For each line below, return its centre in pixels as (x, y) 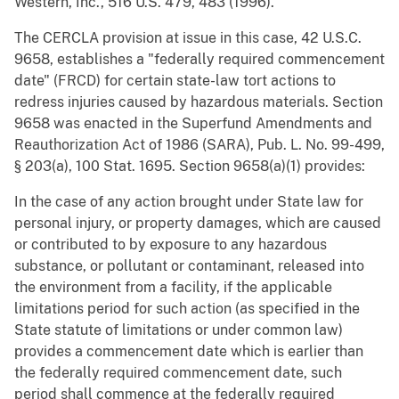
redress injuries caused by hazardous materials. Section (199, 102)
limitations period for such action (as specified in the (187, 309)
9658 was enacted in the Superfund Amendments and (193, 124)
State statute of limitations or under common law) (179, 330)
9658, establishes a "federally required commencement (199, 60)
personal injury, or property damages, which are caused (198, 224)
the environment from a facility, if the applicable (173, 288)
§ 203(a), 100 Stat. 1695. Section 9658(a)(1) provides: (190, 167)
